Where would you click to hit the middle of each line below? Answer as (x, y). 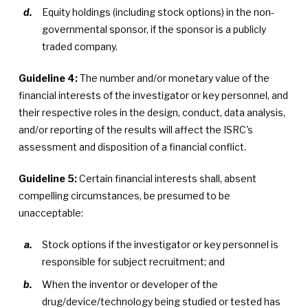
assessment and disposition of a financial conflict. (132, 147)
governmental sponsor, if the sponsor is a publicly (154, 29)
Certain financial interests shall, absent (166, 178)
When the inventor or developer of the (130, 284)
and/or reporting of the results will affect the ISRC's (135, 130)
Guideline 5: (47, 178)
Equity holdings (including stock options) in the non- (158, 12)
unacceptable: (51, 213)
